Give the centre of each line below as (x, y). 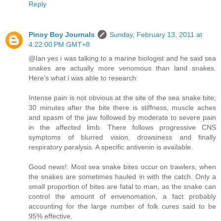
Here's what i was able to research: (83, 78)
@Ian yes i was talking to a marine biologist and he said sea (122, 58)
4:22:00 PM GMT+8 (59, 44)
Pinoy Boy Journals (62, 35)
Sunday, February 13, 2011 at (156, 35)
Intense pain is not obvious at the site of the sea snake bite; (122, 98)
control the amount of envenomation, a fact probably (122, 196)
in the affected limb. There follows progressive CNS (122, 127)
